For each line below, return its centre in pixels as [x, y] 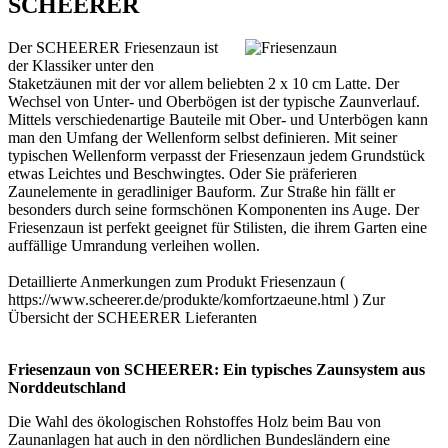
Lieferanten [221, 318]
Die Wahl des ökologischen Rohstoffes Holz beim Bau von [194, 422]
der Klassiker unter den [81, 66]
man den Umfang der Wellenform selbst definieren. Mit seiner [202, 138]
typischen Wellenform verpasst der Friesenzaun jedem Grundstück [216, 156]
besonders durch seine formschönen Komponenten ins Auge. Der [213, 210]
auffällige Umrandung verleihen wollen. [134, 246]
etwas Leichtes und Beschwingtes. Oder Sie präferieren [182, 174]
